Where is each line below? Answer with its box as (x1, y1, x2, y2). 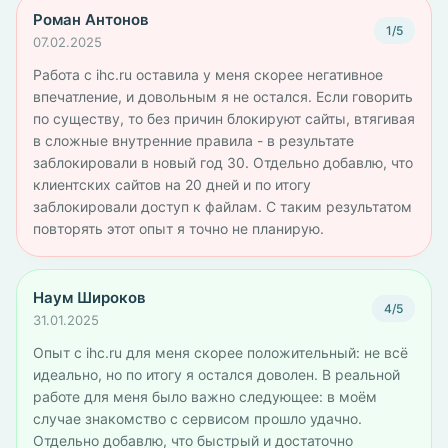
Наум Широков (33, 288, 146, 307)
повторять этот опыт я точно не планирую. (33, 220, 324, 237)
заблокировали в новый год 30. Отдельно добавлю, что (33, 154, 413, 171)
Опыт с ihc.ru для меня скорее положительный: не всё (33, 344, 408, 361)
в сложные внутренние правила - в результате (33, 132, 354, 149)
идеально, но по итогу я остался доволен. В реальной (33, 366, 400, 383)
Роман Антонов (33, 10, 149, 29)
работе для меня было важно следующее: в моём (33, 388, 377, 405)
